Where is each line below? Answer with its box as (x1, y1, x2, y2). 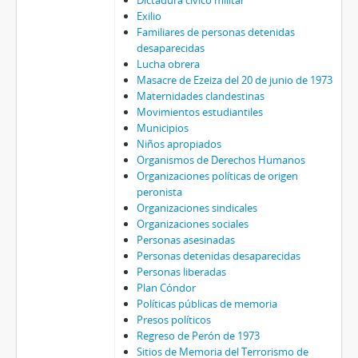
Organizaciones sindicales (136, 201, 257, 216)
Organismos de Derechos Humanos (136, 153, 305, 168)
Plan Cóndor (136, 280, 196, 296)
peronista (136, 185, 182, 200)
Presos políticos (136, 312, 211, 328)
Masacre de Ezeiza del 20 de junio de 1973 (136, 73, 332, 88)
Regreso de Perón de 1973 (136, 328, 260, 344)
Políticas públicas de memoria (136, 296, 277, 312)
